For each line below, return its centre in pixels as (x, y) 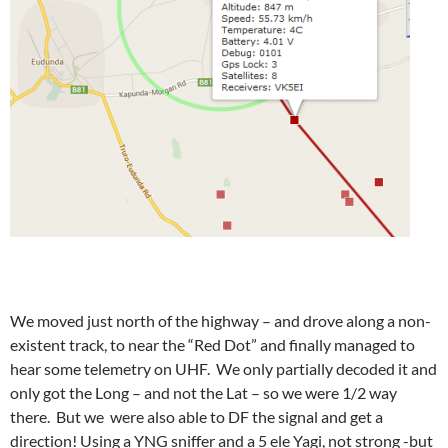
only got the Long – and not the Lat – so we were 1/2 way (203, 392)
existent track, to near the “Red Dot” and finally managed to (212, 344)
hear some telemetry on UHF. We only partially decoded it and (223, 368)
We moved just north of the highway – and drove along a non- (220, 320)
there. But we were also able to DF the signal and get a (196, 416)
